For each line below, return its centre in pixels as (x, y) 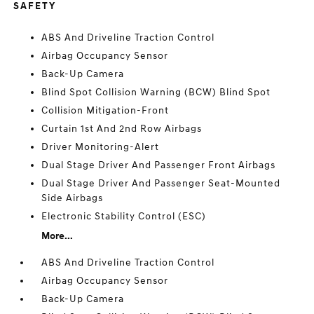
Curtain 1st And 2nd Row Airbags (122, 129)
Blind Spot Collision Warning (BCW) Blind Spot (156, 92)
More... (57, 236)
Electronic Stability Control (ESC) (124, 216)
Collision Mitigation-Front (105, 110)
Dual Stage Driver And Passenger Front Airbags (159, 165)
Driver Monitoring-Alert (101, 147)
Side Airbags (73, 198)
